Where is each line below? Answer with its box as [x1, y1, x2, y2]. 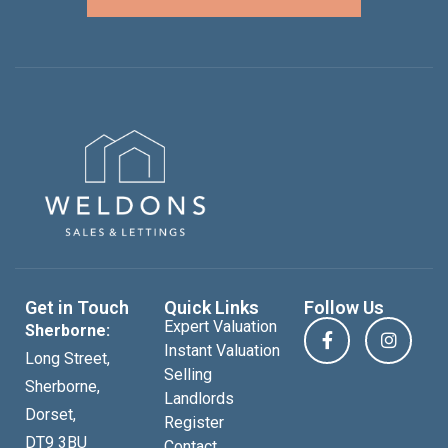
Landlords [164, 388, 235, 408]
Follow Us [303, 296, 384, 318]
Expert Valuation [164, 316, 278, 336]
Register [164, 412, 225, 432]
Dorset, [25, 404, 76, 424]
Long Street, [25, 348, 110, 368]
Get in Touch [25, 296, 129, 318]
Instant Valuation [164, 340, 281, 360]
